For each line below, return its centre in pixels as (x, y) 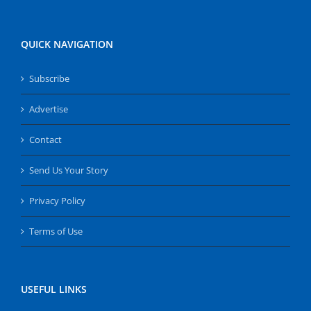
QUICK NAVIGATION (67, 44)
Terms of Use (56, 231)
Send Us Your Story (69, 170)
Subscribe (49, 78)
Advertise (49, 109)
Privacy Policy (57, 200)
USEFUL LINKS (54, 289)
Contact (45, 139)
